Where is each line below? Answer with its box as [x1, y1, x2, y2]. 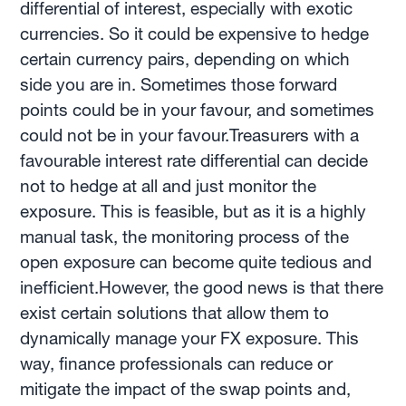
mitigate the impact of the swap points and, [20, 378, 352, 400]
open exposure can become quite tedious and [20, 251, 372, 273]
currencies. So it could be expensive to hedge [20, 23, 370, 44]
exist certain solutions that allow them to [20, 302, 330, 324]
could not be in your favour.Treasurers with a [20, 124, 360, 146]
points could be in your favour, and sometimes [20, 99, 375, 121]
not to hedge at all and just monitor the [20, 175, 317, 197]
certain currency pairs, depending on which [20, 48, 351, 70]
